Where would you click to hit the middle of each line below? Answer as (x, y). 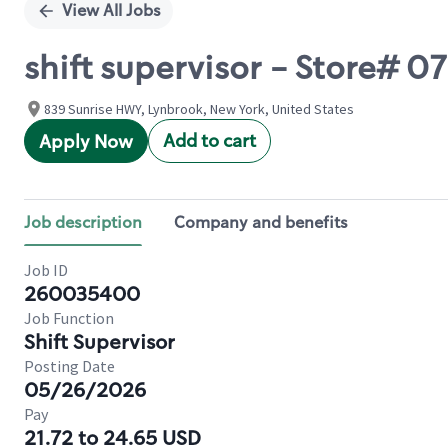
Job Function (69, 318)
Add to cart (209, 141)
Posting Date (69, 366)
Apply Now (86, 142)
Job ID (46, 270)
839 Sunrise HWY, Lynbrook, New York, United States (199, 109)
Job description (83, 222)
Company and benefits (261, 222)
